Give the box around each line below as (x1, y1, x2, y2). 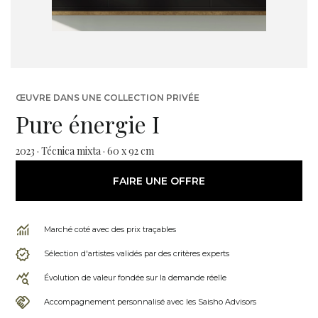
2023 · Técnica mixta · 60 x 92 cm (16, 144, 154, 158)
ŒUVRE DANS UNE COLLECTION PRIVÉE (16, 92, 199, 103)
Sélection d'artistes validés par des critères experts (44, 248, 229, 258)
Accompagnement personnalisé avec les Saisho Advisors (44, 297, 256, 307)
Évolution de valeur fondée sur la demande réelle (44, 273, 226, 283)
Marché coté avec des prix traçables (44, 224, 176, 234)
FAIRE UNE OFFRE (113, 174, 205, 187)
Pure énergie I (16, 109, 160, 139)
